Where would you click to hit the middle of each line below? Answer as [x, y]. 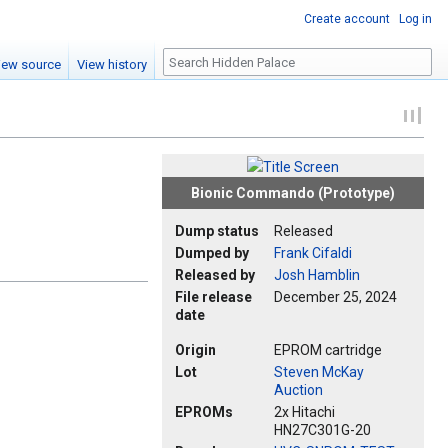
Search [195, 59]
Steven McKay [319, 372]
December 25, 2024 [335, 297]
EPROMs [204, 412]
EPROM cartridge [328, 350]
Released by [215, 275]
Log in [415, 19]
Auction [298, 390]
